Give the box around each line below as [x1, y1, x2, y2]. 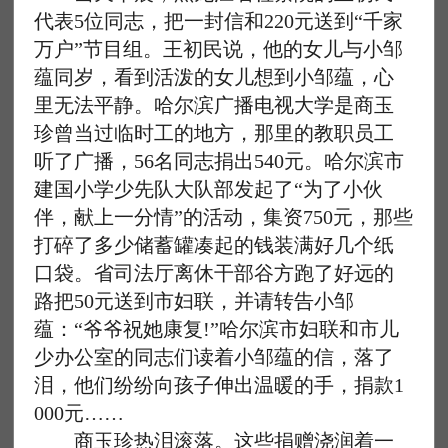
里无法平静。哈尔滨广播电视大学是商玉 [34, 94, 395, 116]
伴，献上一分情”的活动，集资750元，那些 [34, 206, 414, 228]
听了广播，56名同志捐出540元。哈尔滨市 [34, 150, 405, 172]
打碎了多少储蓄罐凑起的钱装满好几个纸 [34, 234, 395, 256]
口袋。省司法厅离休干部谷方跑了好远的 [34, 262, 395, 284]
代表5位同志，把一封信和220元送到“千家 [34, 10, 404, 32]
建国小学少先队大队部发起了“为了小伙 [34, 178, 384, 200]
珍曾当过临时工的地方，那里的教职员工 [34, 122, 395, 144]
